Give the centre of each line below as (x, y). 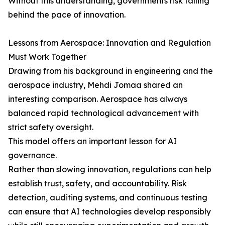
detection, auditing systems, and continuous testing (108, 198)
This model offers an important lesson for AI (92, 141)
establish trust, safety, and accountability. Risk (97, 184)
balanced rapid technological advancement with (103, 113)
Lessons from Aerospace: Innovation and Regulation (109, 43)
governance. (32, 155)
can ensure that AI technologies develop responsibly (109, 212)
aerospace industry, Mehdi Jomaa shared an (95, 85)
